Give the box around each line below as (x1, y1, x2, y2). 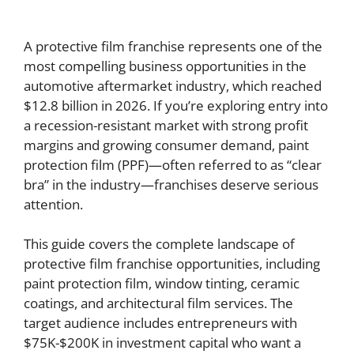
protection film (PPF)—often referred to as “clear (24, 155, 322, 174)
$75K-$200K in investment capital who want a (24, 333, 301, 352)
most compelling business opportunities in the (24, 56, 307, 75)
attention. (24, 194, 83, 213)
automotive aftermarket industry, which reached (24, 76, 322, 95)
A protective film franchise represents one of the (24, 36, 322, 55)
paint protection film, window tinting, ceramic (24, 274, 299, 292)
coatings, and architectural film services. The (24, 294, 293, 312)
